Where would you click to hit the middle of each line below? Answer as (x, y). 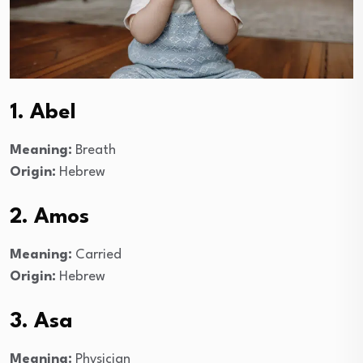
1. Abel (43, 112)
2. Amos (49, 217)
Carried (97, 254)
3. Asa (41, 321)
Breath (94, 150)
